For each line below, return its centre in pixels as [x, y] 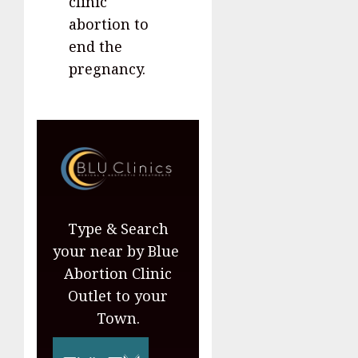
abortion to [109, 24]
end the [95, 47]
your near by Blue [118, 251]
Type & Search [118, 229]
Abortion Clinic [118, 274]
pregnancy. [107, 69]
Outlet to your [118, 296]
